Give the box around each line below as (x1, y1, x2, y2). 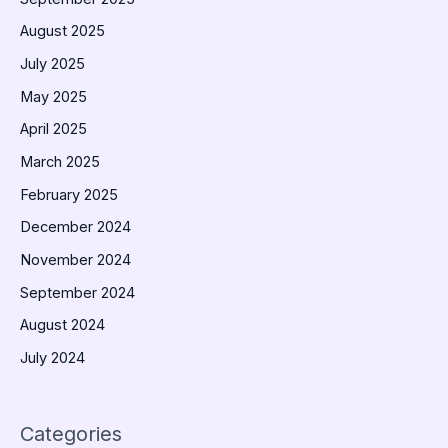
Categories (20, 421, 122, 446)
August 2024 (20, 316, 105, 335)
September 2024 (20, 283, 135, 302)
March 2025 (20, 152, 100, 171)
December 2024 (20, 218, 131, 237)
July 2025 (20, 55, 85, 74)
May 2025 (20, 87, 87, 106)
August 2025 (20, 22, 105, 41)
